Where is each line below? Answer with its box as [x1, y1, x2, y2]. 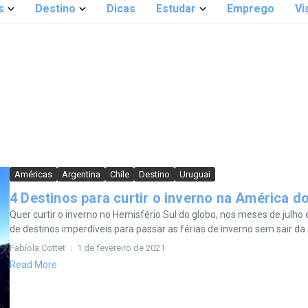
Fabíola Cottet [10, 243, 65, 253]
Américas [14, 169, 52, 179]
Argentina [62, 169, 100, 179]
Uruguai [179, 169, 210, 179]
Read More [10, 259, 57, 270]
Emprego [227, 2, 274, 15]
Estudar [156, 2, 196, 15]
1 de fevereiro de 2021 [77, 243, 165, 253]
